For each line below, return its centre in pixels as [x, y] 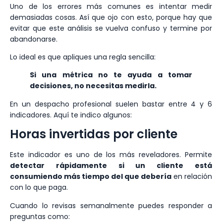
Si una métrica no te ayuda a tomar [111, 75]
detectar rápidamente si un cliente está [111, 166]
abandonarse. [34, 39]
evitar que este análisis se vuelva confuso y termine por [111, 28]
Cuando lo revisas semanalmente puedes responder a [111, 205]
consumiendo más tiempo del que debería [91, 177]
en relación [192, 177]
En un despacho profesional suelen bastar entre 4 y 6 [111, 104]
